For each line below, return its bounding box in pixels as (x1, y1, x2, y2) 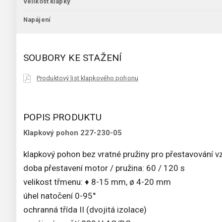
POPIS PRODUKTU (23, 111, 102, 123)
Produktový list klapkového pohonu (37, 74, 138, 82)
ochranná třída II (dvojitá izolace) (23, 205, 147, 215)
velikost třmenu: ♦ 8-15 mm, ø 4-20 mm (23, 177, 171, 187)
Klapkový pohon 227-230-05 (23, 128, 122, 138)
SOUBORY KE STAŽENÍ (23, 52, 122, 64)
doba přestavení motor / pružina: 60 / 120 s (23, 163, 185, 173)
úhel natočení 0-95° (23, 191, 96, 201)
